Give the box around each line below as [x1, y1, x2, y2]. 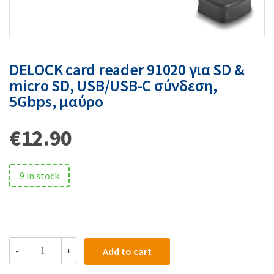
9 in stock [20, 169, 59, 182]
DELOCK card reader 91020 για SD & [9, 59, 245, 80]
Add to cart [103, 245, 152, 257]
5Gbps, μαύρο [9, 91, 103, 111]
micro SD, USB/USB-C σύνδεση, [9, 75, 217, 95]
